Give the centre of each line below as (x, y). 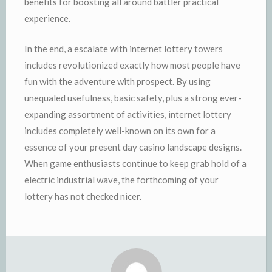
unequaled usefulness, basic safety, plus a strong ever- (133, 97)
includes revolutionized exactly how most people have (132, 65)
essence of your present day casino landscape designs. (133, 147)
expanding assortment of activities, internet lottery (128, 114)
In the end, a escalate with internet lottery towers (124, 48)
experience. (47, 18)
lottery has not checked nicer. (83, 196)
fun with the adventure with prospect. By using (117, 81)
